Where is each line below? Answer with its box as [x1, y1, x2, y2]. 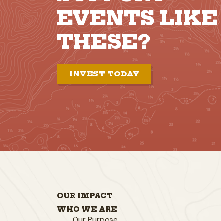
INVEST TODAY [69, 69, 139, 78]
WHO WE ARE [57, 204, 117, 214]
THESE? [57, 29, 150, 54]
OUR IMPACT [57, 191, 113, 200]
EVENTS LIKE [57, 5, 218, 31]
